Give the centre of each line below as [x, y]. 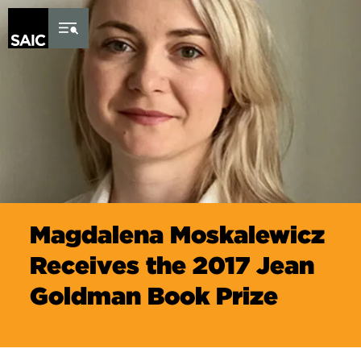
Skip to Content [55, 8]
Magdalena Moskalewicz [178, 234]
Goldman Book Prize [154, 296]
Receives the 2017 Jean [172, 265]
